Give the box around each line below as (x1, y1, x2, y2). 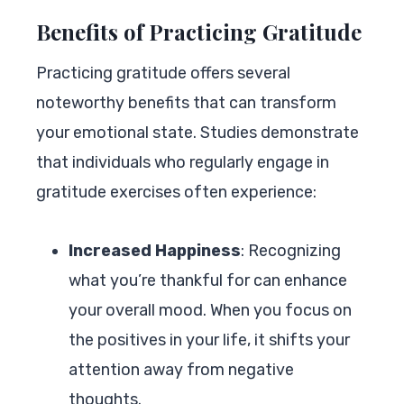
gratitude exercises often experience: (36, 181, 317, 202)
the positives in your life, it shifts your (69, 329, 350, 350)
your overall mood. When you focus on (69, 299, 352, 320)
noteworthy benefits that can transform (36, 92, 336, 113)
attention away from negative (69, 359, 294, 380)
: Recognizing (241, 240, 341, 261)
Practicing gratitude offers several (36, 62, 290, 83)
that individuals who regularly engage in (36, 151, 329, 172)
